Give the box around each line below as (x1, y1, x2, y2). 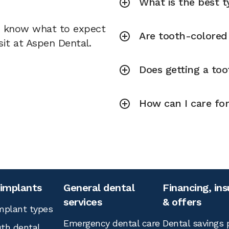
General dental (63, 181, 134, 194)
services (63, 196, 102, 208)
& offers (163, 196, 201, 208)
